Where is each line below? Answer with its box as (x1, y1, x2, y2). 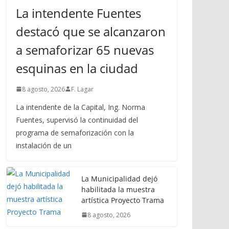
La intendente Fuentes (16, 4, 141, 21)
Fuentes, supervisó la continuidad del (16, 114, 138, 125)
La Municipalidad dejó (81, 173, 157, 184)
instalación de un (16, 140, 72, 150)
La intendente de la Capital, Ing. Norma (16, 102, 145, 112)
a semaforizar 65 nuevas (16, 41, 154, 58)
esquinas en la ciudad (16, 59, 138, 77)
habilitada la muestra (81, 184, 155, 194)
